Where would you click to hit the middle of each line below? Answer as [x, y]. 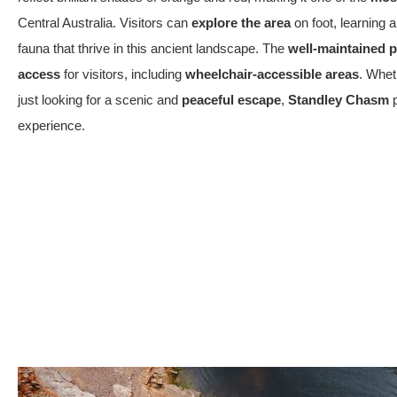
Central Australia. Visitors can [105, 23]
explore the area [241, 23]
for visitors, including [123, 74]
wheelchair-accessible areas [272, 74]
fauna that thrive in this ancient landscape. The [153, 49]
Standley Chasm [339, 100]
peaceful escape [231, 100]
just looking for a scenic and [100, 100]
